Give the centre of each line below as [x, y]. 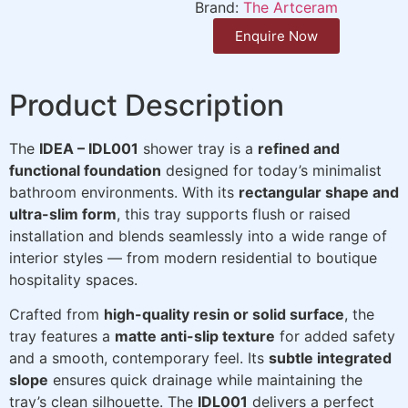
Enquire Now [276, 36]
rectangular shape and [319, 192]
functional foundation [85, 170]
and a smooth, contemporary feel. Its [139, 358]
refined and [299, 148]
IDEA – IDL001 [89, 148]
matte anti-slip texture [195, 337]
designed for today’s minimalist [271, 170]
